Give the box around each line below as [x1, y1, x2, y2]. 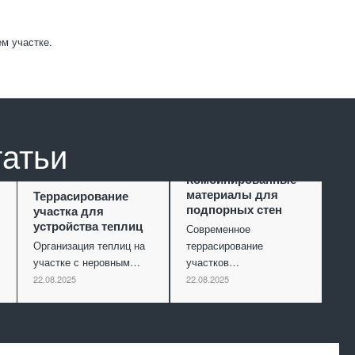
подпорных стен [185, 202, 282, 217]
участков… [185, 254, 239, 270]
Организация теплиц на [33, 238, 146, 254]
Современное [185, 221, 250, 237]
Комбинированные [185, 172, 296, 187]
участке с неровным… [33, 254, 141, 270]
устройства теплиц [33, 219, 143, 234]
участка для [33, 204, 105, 219]
